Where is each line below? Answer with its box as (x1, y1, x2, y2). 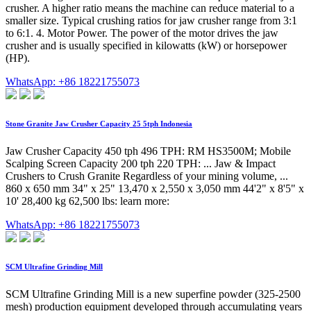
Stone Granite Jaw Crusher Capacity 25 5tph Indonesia (6, 119, 192, 128)
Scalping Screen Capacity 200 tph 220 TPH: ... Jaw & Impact (6, 158, 276, 170)
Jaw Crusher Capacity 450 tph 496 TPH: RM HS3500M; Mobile (6, 145, 291, 158)
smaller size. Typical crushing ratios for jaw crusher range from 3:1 (6, 15, 297, 27)
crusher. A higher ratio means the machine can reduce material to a (6, 2, 294, 15)
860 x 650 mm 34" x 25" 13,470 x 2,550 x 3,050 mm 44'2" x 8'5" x (6, 183, 304, 195)
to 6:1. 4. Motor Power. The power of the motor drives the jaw (6, 27, 278, 40)
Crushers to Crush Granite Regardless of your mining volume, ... (6, 170, 288, 183)
